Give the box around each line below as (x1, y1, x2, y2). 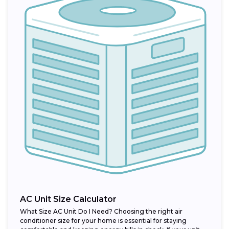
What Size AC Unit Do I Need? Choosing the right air (20, 208, 182, 216)
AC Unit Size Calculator (20, 194, 117, 204)
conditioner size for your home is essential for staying (20, 217, 187, 225)
